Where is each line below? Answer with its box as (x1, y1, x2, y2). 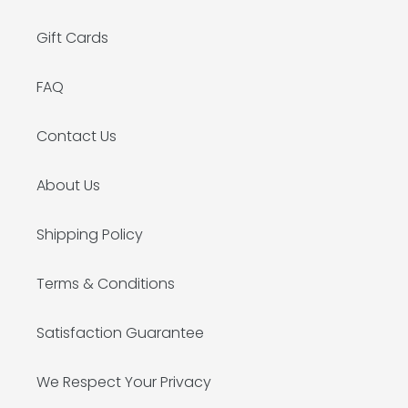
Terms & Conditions (36, 273, 175, 295)
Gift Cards (36, 27, 108, 49)
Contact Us (36, 126, 117, 148)
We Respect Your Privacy (36, 372, 211, 393)
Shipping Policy (36, 224, 143, 246)
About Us (36, 175, 100, 197)
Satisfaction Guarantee (36, 322, 204, 344)
